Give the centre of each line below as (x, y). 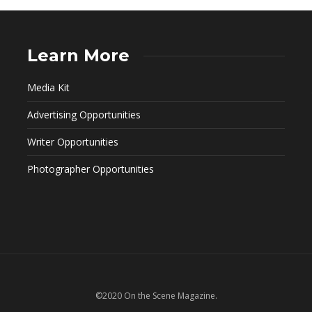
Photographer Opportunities (91, 169)
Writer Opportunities (73, 142)
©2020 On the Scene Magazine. (156, 296)
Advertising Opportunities (84, 115)
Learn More (78, 56)
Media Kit (48, 88)
